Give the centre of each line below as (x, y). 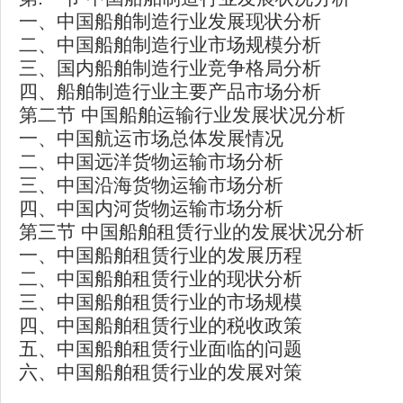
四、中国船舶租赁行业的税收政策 (161, 325)
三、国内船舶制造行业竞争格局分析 (170, 68)
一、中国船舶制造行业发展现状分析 (170, 21)
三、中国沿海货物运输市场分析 (151, 185)
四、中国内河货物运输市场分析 (151, 208)
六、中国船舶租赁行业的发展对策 (161, 372)
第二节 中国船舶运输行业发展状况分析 (182, 115)
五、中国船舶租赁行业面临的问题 (161, 349)
